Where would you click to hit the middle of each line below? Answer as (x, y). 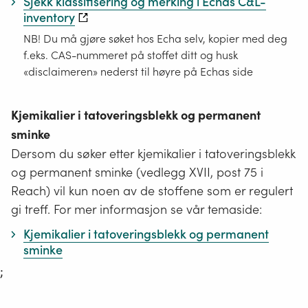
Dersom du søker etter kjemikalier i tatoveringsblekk (153, 154)
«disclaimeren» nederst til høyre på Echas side (138, 72)
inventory (49, 17)
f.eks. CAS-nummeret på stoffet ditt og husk (131, 55)
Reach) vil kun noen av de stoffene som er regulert (152, 191)
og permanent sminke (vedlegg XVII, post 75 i (137, 173)
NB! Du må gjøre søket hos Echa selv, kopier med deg (155, 39)
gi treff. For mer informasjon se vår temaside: (136, 210)
